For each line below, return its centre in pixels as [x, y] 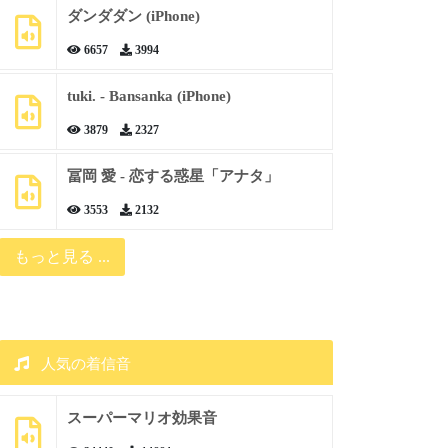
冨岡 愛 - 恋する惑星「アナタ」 [172, 176]
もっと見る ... [61, 256]
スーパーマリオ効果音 [141, 418]
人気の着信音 [83, 364]
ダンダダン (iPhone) [133, 16]
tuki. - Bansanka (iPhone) [148, 96]
